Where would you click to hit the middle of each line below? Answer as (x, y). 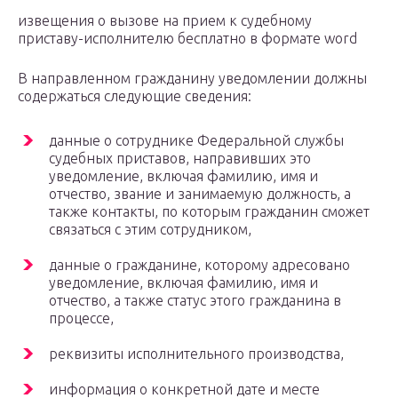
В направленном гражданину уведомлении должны (192, 79)
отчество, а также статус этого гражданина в (195, 301)
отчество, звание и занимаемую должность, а (200, 194)
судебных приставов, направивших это (180, 159)
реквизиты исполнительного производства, (196, 354)
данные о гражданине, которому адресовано (199, 265)
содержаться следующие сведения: (135, 96)
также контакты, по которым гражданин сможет (209, 212)
